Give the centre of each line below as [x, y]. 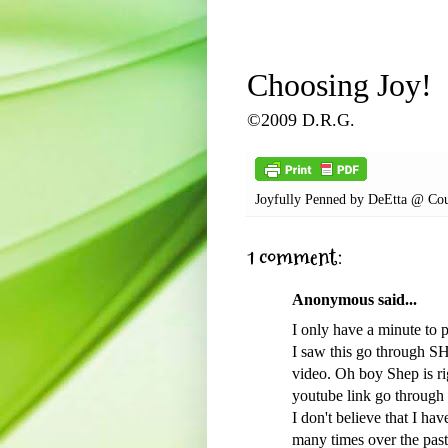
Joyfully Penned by [311, 199]
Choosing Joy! [339, 86]
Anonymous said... [354, 300]
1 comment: [294, 258]
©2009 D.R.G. [301, 120]
